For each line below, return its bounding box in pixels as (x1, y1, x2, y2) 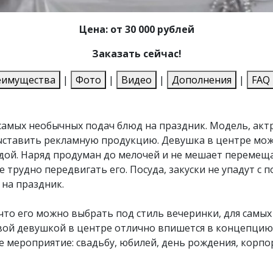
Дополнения (172, 73, 232, 87)
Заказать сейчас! (91, 47, 182, 61)
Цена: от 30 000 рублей (79, 23, 194, 37)
